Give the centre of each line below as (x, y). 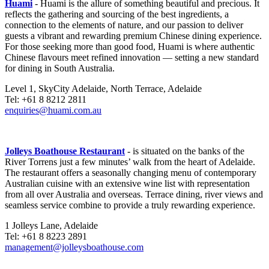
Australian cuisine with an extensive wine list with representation (127, 184)
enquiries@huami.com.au (53, 110)
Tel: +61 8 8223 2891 (46, 237)
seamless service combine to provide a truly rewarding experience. (130, 205)
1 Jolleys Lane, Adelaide (51, 226)
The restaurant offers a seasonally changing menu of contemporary (131, 173)
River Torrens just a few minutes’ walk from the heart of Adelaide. (130, 162)
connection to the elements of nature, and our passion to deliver (124, 25)
